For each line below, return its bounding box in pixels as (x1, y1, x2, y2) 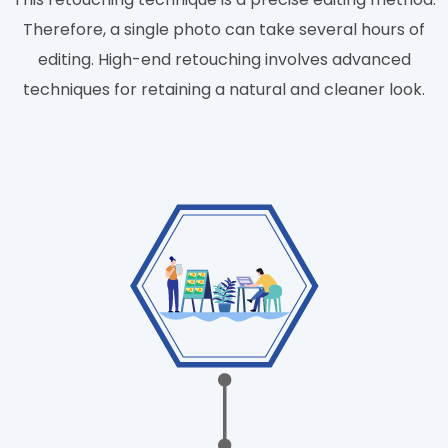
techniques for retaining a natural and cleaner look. (23, 78, 425, 102)
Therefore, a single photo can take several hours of (23, 18, 425, 42)
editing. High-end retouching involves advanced (37, 48, 411, 72)
